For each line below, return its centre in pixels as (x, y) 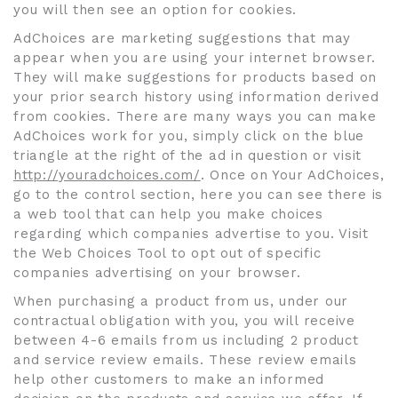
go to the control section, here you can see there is (198, 195)
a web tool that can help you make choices (168, 214)
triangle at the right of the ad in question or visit (187, 155)
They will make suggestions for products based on (195, 77)
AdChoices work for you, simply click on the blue (189, 136)
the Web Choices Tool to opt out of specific (167, 253)
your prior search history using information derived (196, 97)
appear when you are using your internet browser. (195, 58)
